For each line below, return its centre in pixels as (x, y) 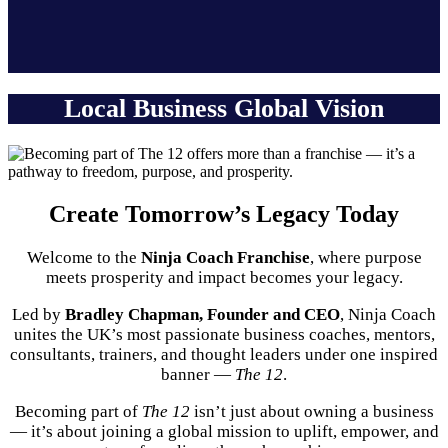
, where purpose (365, 257)
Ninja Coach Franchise (225, 257)
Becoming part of (78, 411)
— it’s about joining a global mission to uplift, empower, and (224, 431)
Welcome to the (83, 257)
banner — (198, 374)
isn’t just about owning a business (311, 411)
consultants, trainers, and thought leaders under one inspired (224, 354)
